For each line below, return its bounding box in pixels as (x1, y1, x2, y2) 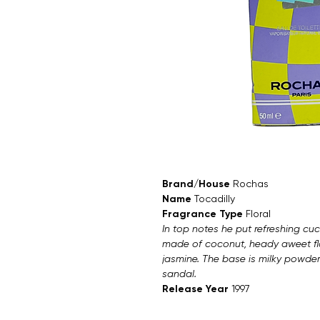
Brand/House (162, 178, 233, 191)
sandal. (162, 268, 196, 280)
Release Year (162, 283, 229, 296)
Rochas (233, 178, 269, 190)
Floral (243, 208, 276, 220)
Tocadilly (194, 193, 235, 205)
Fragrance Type (162, 208, 243, 221)
